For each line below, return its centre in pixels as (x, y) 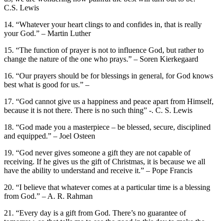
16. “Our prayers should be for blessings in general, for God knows (109, 75)
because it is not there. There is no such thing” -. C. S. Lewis (98, 110)
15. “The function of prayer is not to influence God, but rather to (104, 50)
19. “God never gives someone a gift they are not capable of (97, 152)
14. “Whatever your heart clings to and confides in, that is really (103, 24)
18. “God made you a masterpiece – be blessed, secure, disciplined (107, 127)
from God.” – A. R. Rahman (48, 196)
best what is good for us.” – (47, 84)
